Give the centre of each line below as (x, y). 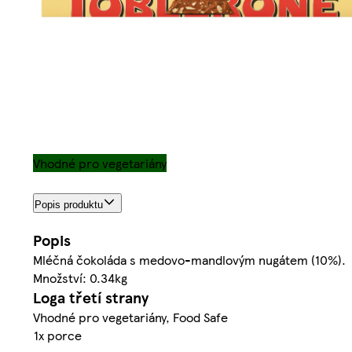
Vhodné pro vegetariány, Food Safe (130, 317)
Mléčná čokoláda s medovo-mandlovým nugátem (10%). (189, 260)
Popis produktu (69, 205)
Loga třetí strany (91, 298)
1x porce (58, 335)
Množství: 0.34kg (80, 278)
